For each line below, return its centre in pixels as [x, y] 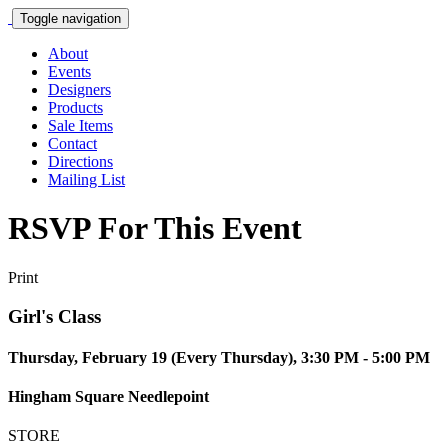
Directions [80, 161]
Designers [79, 89]
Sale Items [80, 125]
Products [75, 107]
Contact [72, 143]
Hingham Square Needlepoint [108, 397]
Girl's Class [54, 316]
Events [69, 71]
